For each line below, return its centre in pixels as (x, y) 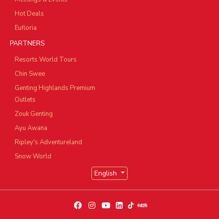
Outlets (25, 100)
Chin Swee (30, 74)
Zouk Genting (34, 114)
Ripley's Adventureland (48, 142)
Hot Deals (29, 14)
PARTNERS (27, 44)
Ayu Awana (31, 128)
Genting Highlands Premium (55, 88)
